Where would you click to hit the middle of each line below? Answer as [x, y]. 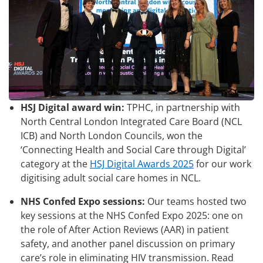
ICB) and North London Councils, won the [112, 135]
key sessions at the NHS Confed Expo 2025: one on [132, 215]
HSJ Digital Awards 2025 [142, 163]
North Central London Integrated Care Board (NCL [131, 121]
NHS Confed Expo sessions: [83, 201]
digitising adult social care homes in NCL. [111, 178]
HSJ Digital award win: [73, 107]
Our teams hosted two [196, 201]
